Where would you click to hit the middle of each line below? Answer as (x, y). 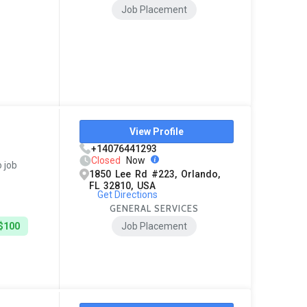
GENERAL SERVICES (155, 209)
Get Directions (127, 195)
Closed (106, 161)
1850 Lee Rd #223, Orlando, (155, 174)
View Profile (157, 132)
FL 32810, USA (123, 186)
